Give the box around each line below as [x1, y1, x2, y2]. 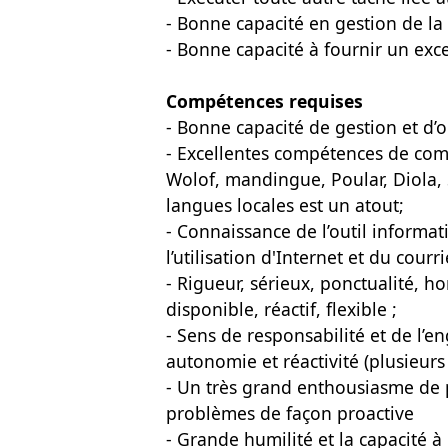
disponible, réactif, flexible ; [166, 297, 397, 321]
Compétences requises [166, 89, 363, 113]
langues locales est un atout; [166, 193, 404, 217]
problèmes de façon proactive [166, 401, 414, 425]
